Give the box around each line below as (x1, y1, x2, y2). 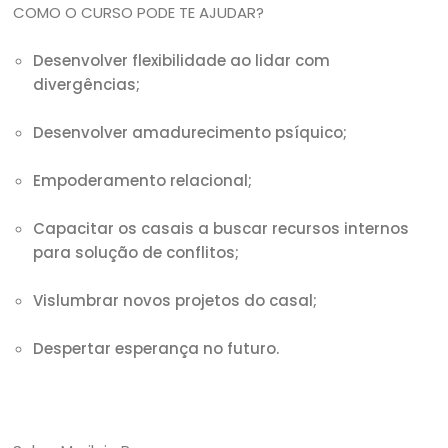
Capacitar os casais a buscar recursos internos (33, 218, 410, 239)
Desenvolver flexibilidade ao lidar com (33, 50, 331, 71)
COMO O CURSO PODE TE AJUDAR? (13, 2, 265, 23)
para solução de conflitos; (33, 242, 240, 263)
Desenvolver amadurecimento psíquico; (33, 122, 348, 143)
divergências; (33, 74, 141, 95)
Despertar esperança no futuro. (33, 338, 280, 359)
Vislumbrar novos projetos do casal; (33, 290, 318, 311)
